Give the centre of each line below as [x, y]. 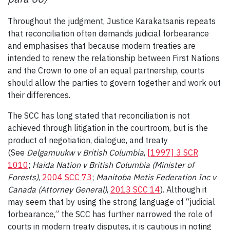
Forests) [23, 177]
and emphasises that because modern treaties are [102, 45]
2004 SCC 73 [67, 177]
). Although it [184, 189]
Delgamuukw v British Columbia [85, 152]
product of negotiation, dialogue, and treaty [88, 140]
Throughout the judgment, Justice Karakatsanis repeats [112, 21]
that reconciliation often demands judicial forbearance [108, 33]
